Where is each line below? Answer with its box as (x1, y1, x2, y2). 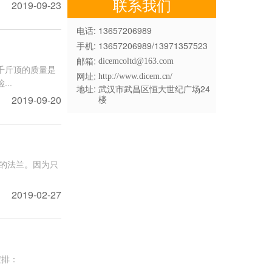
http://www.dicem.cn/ (98, 72, 172, 81)
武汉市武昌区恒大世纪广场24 (98, 83, 210, 95)
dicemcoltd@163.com (98, 56, 174, 66)
